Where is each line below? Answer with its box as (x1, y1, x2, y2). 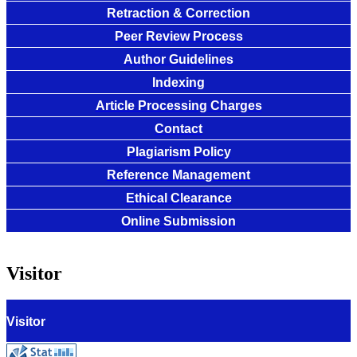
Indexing (152, 75, 205, 89)
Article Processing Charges (95, 98, 262, 112)
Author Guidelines (124, 52, 233, 66)
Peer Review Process (114, 29, 243, 43)
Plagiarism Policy (126, 144, 231, 159)
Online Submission (121, 214, 236, 228)
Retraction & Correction (107, 6, 250, 20)
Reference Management (107, 167, 250, 182)
